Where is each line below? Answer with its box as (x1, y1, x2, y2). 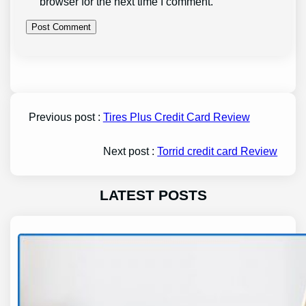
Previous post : (28, 111, 103, 123)
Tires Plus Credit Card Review (102, 111, 250, 123)
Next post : (103, 145, 158, 157)
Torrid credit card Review (157, 145, 278, 157)
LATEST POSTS (99, 187, 207, 204)
